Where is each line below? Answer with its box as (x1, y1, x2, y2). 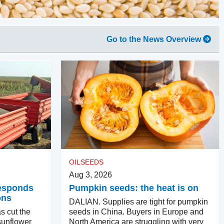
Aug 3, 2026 (69, 170, 112, 179)
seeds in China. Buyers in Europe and (69, 207, 203, 216)
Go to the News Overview (106, 34, 201, 43)
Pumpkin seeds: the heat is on (69, 182, 198, 193)
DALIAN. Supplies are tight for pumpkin (69, 197, 208, 206)
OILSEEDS (69, 157, 103, 166)
